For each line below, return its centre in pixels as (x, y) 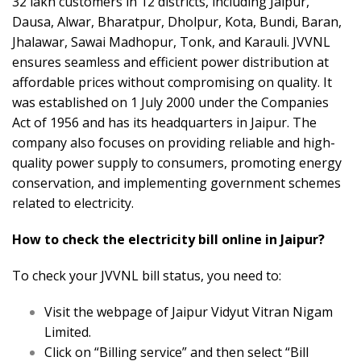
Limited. (68, 332)
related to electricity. (73, 203)
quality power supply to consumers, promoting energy (177, 163)
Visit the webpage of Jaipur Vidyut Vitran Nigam (189, 312)
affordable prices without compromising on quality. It (172, 83)
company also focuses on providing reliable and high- (174, 143)
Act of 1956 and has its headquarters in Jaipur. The (164, 123)
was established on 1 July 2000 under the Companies (170, 103)
